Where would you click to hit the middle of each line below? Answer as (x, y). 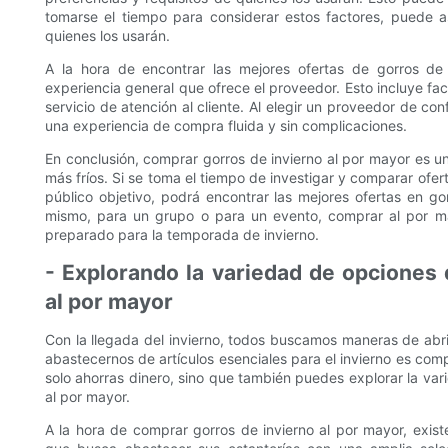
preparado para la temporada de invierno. (182, 235)
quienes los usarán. (107, 36)
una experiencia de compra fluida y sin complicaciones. (226, 126)
